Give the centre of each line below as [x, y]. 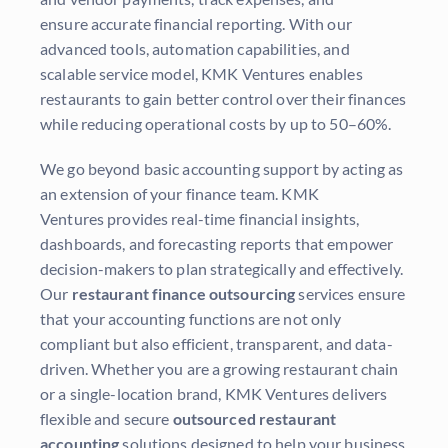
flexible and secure [106, 419]
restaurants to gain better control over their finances [223, 99]
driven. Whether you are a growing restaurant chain [219, 369]
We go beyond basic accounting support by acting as [222, 169]
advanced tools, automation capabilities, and [195, 49]
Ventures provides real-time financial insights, [200, 219]
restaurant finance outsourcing [183, 294]
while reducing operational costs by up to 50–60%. [216, 124]
